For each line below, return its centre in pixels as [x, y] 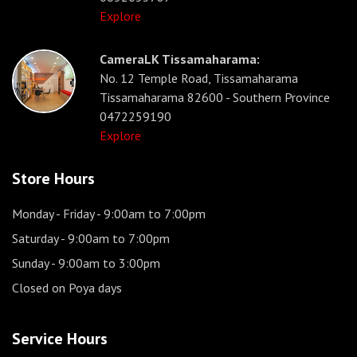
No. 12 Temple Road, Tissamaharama [199, 78]
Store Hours [53, 179]
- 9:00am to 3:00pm [104, 263]
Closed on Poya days [67, 288]
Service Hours [60, 339]
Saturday [35, 239]
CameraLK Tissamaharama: [180, 59]
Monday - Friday [53, 214]
